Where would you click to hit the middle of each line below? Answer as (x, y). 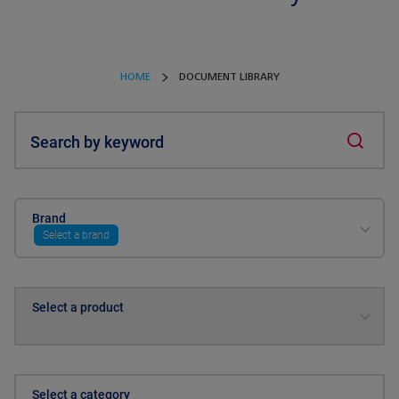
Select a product (78, 308)
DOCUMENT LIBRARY (229, 77)
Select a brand (76, 236)
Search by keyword (97, 142)
